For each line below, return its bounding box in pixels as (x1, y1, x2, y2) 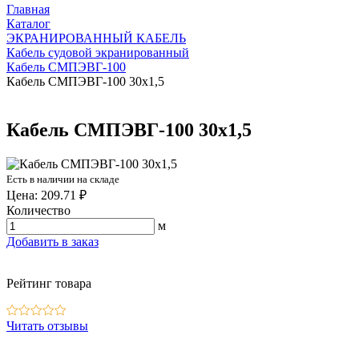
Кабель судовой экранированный (6, 46, 189, 59)
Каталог (6, 17, 50, 30)
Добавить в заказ (6, 234, 99, 248)
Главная (6, 2, 50, 16)
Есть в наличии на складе (6, 172, 119, 185)
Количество (6, 203, 71, 217)
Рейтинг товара (6, 276, 91, 290)
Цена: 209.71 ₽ (6, 188, 87, 202)
